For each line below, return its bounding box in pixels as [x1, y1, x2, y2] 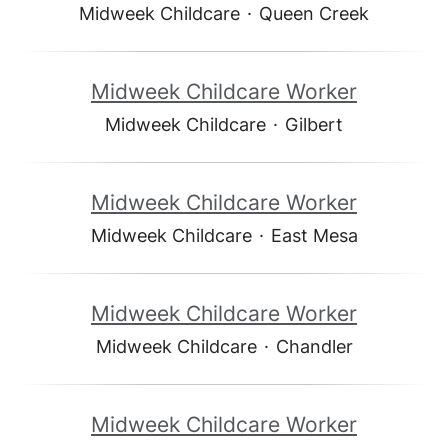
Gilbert [285, 114, 343, 135]
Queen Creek [259, 3, 369, 24]
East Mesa [270, 225, 358, 246]
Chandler [275, 336, 353, 357]
